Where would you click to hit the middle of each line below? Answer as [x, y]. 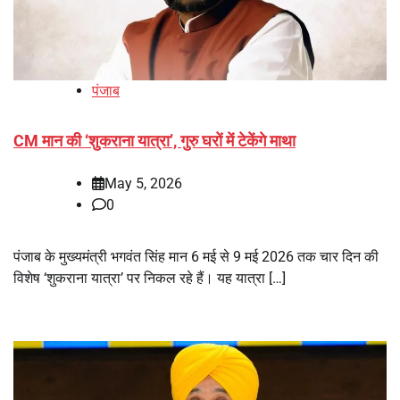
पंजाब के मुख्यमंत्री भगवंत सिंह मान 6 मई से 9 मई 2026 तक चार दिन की [196, 256]
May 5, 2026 [143, 183]
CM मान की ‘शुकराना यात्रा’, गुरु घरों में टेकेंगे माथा [154, 140]
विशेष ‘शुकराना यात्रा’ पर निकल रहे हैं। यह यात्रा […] [150, 278]
